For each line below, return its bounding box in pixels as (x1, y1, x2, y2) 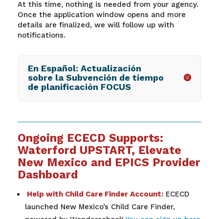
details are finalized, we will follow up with (17, 20, 174, 29)
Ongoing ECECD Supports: (17, 131, 163, 145)
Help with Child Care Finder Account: (24, 190, 163, 199)
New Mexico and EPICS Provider (17, 155, 200, 169)
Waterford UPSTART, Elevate (17, 143, 181, 157)
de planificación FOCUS (27, 81, 131, 92)
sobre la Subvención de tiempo (27, 72, 164, 83)
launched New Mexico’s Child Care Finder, (24, 202, 175, 212)
